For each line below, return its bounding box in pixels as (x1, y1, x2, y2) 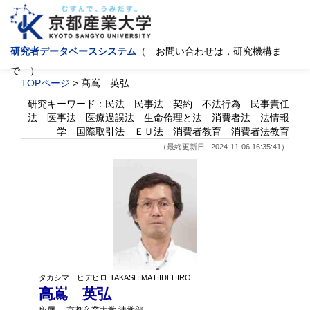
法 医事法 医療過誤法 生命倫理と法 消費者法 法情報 (28, 112, 289, 123)
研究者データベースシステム (10, 46, 136, 57)
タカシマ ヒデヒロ (39, 273, 107, 282)
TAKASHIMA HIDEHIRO (110, 273, 191, 282)
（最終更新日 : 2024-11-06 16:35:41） (159, 143, 289, 151)
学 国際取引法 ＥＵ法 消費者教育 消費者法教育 (57, 126, 289, 137)
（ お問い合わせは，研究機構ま (136, 46, 282, 57)
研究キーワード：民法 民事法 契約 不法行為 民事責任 (28, 98, 289, 109)
